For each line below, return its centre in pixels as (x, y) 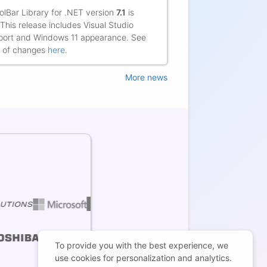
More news (146, 77)
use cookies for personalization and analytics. (143, 258)
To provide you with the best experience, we (142, 245)
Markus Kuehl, (187, 7)
